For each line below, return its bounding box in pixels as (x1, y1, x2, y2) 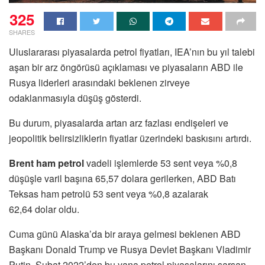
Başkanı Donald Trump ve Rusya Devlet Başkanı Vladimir (9, 242, 251, 256)
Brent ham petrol (9, 156, 84, 170)
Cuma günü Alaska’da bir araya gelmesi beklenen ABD (9, 227, 241, 241)
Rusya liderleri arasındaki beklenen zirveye (9, 75, 190, 89)
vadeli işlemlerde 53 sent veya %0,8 (84, 156, 237, 170)
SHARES (9, 27, 35, 37)
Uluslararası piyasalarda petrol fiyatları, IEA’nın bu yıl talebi (9, 44, 255, 59)
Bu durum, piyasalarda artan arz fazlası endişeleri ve (9, 115, 228, 130)
